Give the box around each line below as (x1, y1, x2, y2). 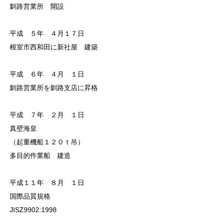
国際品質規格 (10, 192, 50, 201)
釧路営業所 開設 (10, 2, 64, 11)
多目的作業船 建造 (10, 152, 71, 160)
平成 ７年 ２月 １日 (10, 111, 84, 119)
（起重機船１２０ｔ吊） (10, 138, 84, 146)
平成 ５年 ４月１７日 (10, 30, 84, 38)
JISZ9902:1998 (10, 206, 57, 214)
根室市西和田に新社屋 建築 (10, 43, 98, 51)
